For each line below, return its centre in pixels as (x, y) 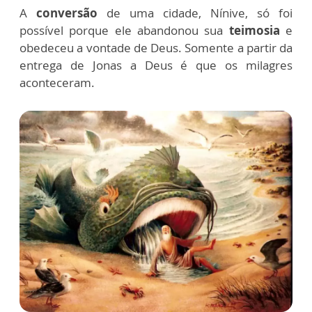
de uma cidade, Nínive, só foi (200, 13)
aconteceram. (58, 82)
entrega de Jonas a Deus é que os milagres (156, 65)
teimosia (251, 30)
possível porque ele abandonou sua (122, 30)
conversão (71, 13)
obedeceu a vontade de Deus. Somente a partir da (156, 47)
